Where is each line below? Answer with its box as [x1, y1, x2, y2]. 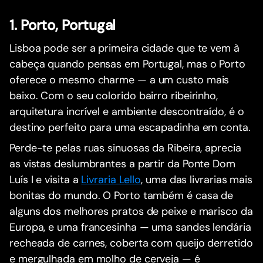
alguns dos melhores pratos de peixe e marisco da [9, 204, 253, 218]
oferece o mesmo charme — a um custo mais [9, 72, 230, 87]
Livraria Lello [81, 172, 141, 187]
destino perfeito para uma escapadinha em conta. [9, 120, 251, 134]
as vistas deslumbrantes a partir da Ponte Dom [9, 156, 235, 171]
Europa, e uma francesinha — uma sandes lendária [9, 220, 251, 234]
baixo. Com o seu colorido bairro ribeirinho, [9, 88, 218, 103]
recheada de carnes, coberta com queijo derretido [9, 235, 253, 250]
